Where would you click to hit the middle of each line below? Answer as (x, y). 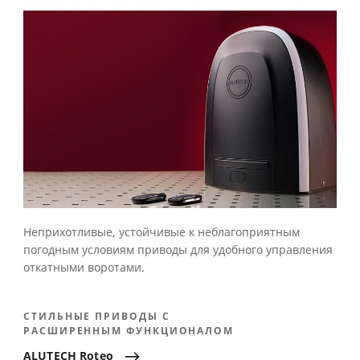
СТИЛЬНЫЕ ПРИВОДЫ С (97, 317)
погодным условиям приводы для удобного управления (178, 251)
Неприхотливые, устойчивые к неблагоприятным (162, 233)
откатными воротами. (84, 268)
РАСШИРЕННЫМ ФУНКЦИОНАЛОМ (129, 331)
